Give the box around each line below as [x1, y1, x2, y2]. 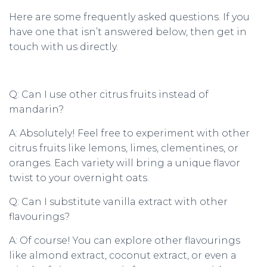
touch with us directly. [9, 41, 118, 52]
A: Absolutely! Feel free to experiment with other [9, 128, 250, 139]
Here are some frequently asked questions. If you [9, 11, 250, 23]
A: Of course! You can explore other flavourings [9, 235, 240, 246]
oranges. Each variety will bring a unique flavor [9, 157, 240, 169]
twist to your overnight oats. [9, 172, 149, 184]
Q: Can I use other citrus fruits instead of [9, 89, 209, 100]
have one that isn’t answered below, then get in [9, 26, 247, 38]
